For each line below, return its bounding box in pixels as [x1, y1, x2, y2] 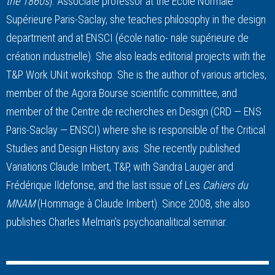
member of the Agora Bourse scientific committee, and [6, 86, 237, 99]
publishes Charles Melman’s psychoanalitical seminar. [6, 215, 228, 228]
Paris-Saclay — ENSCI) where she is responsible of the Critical [6, 123, 265, 136]
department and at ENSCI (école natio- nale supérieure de [6, 31, 249, 44]
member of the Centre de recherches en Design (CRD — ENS [6, 104, 261, 118]
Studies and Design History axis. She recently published [6, 141, 240, 155]
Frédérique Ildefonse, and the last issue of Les [6, 178, 203, 192]
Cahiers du [203, 178, 248, 192]
